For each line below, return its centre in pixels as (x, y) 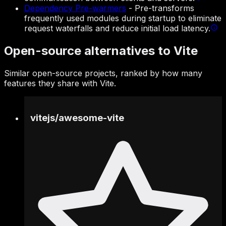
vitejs (43, 118)
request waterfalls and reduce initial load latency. (117, 29)
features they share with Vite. (60, 83)
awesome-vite (91, 118)
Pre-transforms (164, 8)
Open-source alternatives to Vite (101, 51)
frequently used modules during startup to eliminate (123, 18)
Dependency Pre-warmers (75, 8)
